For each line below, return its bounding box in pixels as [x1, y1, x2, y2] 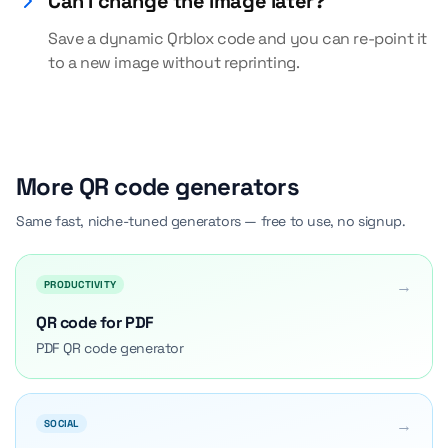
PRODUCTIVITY [44, 278, 116, 291]
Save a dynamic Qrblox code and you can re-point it [48, 28, 428, 49]
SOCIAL [44, 417, 79, 430]
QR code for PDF [36, 312, 154, 333]
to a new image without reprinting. [48, 52, 300, 73]
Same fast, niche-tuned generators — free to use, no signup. [16, 212, 406, 230]
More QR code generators [16, 171, 300, 202]
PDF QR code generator [36, 339, 184, 357]
